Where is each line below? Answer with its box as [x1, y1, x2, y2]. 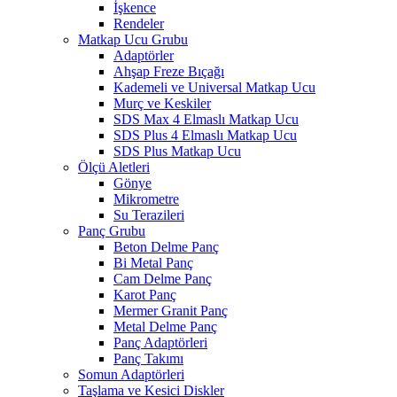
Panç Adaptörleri [113, 334, 207, 350]
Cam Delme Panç [113, 270, 212, 286]
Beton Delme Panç [113, 238, 219, 254]
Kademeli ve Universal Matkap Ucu [113, 79, 315, 95]
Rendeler [113, 15, 164, 31]
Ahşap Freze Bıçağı [113, 63, 224, 79]
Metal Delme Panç [113, 318, 217, 334]
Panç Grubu [78, 222, 145, 238]
